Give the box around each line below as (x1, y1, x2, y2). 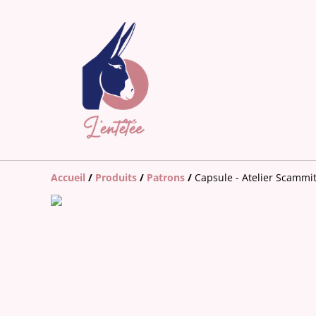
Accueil (51, 170, 85, 184)
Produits (95, 170, 137, 184)
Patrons (147, 170, 185, 184)
